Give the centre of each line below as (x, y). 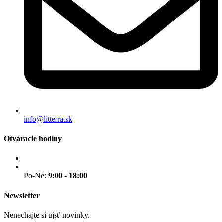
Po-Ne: (36, 176)
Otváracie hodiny (33, 139)
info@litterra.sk (48, 119)
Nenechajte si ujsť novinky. (48, 215)
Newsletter (22, 195)
